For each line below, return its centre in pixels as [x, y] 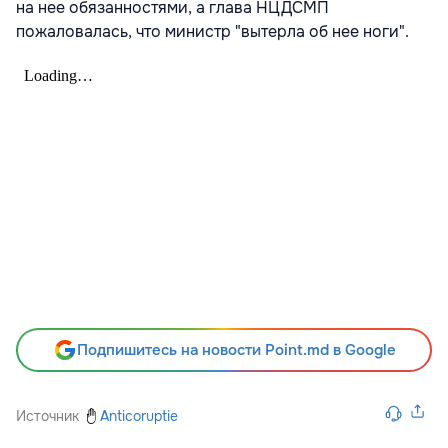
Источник [47, 415]
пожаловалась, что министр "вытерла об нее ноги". [212, 31]
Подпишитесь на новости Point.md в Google [236, 349]
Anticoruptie [139, 415]
